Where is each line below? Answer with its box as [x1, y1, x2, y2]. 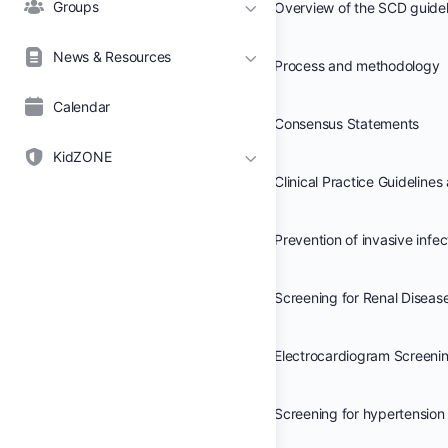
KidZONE [53, 148, 112, 165]
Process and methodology [274, 57, 440, 74]
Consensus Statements [274, 115, 420, 132]
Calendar [53, 98, 111, 115]
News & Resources [53, 48, 172, 65]
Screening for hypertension [274, 405, 445, 422]
